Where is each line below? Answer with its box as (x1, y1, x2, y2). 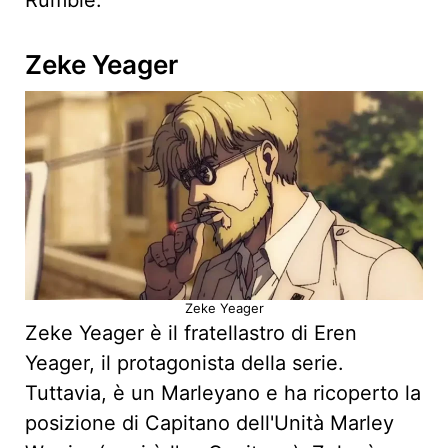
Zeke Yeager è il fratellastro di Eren (25, 321, 357, 346)
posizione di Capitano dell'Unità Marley (25, 411, 394, 436)
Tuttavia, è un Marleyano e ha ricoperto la (25, 381, 421, 406)
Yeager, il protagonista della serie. (25, 351, 344, 376)
